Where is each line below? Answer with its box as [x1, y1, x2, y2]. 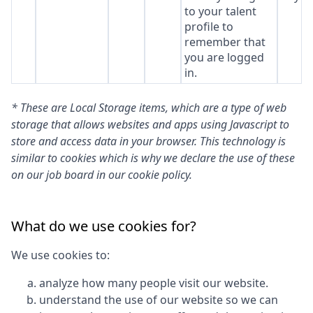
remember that [184, 34, 265, 50]
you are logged [184, 50, 264, 65]
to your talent [184, 3, 256, 19]
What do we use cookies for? [11, 217, 196, 235]
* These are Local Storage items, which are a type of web [11, 100, 286, 115]
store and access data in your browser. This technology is [11, 133, 286, 149]
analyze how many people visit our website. [39, 275, 268, 291]
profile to [184, 19, 233, 34]
